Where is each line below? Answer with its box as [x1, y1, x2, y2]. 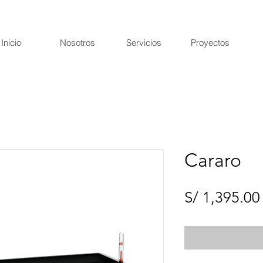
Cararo [184, 149, 241, 172]
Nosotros [60, 37, 95, 48]
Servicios [126, 37, 161, 48]
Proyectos [191, 37, 230, 48]
